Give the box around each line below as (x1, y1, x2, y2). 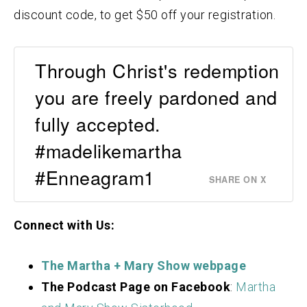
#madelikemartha (35, 137, 182, 164)
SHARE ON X (209, 173, 266, 186)
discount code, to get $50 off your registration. (14, 7, 275, 22)
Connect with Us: (14, 218, 114, 233)
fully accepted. (35, 110, 161, 138)
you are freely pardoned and (35, 84, 278, 111)
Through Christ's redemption (35, 57, 280, 84)
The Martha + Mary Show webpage (41, 258, 246, 273)
